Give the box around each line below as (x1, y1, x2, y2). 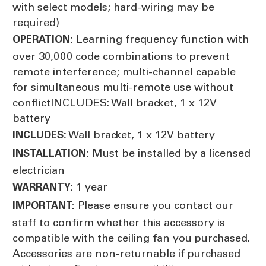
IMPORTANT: (12, 199, 75, 211)
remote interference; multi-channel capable (12, 65, 236, 78)
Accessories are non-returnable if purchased (12, 246, 240, 260)
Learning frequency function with (73, 32, 249, 46)
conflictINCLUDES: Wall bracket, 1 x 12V (12, 96, 217, 109)
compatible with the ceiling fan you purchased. (12, 231, 250, 245)
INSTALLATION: (12, 147, 89, 159)
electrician (12, 163, 65, 177)
